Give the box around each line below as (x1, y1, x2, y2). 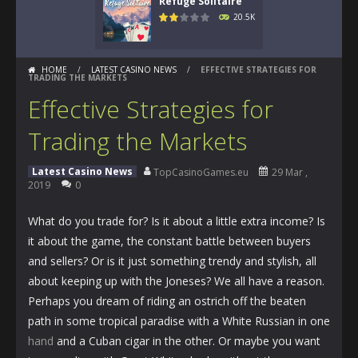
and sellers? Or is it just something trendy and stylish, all (28, 253, 316, 268)
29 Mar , (272, 165, 308, 179)
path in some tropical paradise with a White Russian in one (28, 313, 330, 328)
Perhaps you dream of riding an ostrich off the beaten (28, 293, 306, 308)
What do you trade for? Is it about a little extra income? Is (28, 213, 325, 229)
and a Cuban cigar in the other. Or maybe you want (54, 333, 320, 348)
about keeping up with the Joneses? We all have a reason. (28, 273, 324, 288)
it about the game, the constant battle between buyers (28, 233, 311, 249)
